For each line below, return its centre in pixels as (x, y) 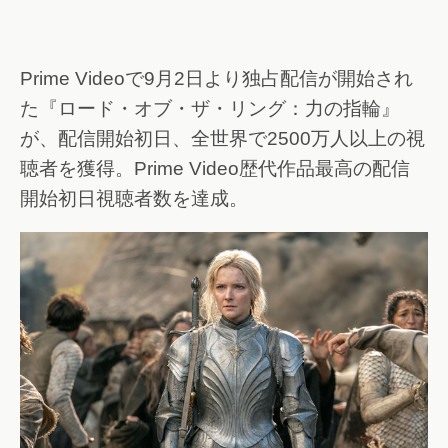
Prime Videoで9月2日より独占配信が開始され (216, 78)
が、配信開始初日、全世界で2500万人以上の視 (222, 138)
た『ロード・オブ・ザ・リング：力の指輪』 (210, 108)
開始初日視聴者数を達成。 (134, 198)
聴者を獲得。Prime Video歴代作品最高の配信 (215, 168)
